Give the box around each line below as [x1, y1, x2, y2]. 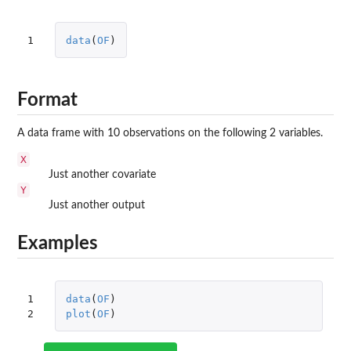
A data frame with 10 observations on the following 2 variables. [17, 127, 323, 139]
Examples [17, 234, 98, 254]
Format [17, 90, 78, 110]
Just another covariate [49, 168, 156, 180]
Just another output [49, 199, 145, 211]
